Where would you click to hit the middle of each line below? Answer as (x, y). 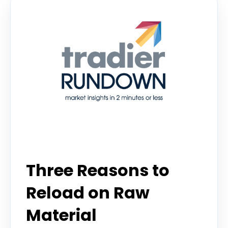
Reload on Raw (88, 193)
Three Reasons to (98, 170)
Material (61, 215)
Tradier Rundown (60, 148)
